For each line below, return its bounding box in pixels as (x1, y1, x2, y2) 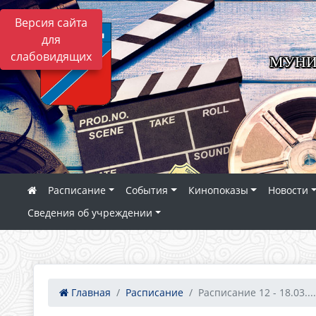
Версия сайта (15, 15, 87, 30)
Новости (267, 183, 308, 197)
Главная (68, 286, 111, 299)
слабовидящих (11, 49, 92, 64)
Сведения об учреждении (28, 206, 152, 219)
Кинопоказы (188, 183, 248, 197)
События (126, 183, 169, 197)
